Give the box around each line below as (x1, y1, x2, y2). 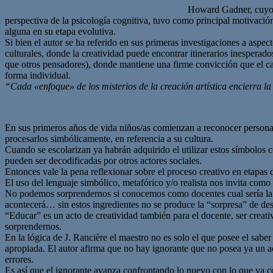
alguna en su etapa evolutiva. (5, 26, 116, 37)
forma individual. (5, 69, 71, 80)
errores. (5, 253, 34, 264)
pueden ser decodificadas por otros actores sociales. (5, 155, 202, 166)
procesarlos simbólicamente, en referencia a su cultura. (5, 133, 213, 144)
